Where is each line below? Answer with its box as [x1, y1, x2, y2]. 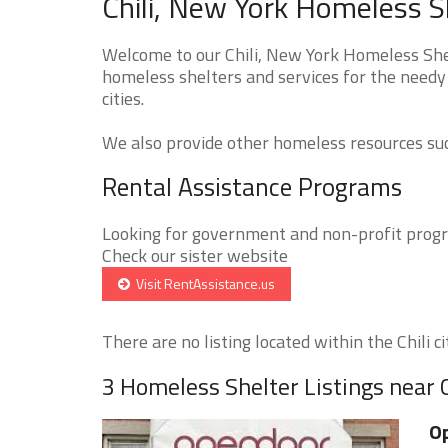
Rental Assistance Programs [102, 167, 402, 206]
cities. [102, 84, 144, 112]
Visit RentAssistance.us [130, 272, 275, 294]
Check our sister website [102, 241, 288, 269]
